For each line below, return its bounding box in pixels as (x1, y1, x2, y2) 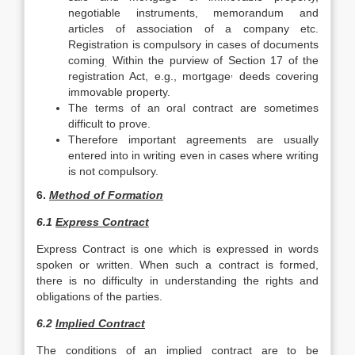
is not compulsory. (68, 165, 158, 177)
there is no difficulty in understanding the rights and (36, 274, 319, 287)
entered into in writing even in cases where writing (68, 149, 319, 162)
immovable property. (68, 86, 170, 98)
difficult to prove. (68, 117, 151, 130)
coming (68, 54, 105, 67)
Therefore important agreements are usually (68, 133, 319, 146)
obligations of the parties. (36, 290, 162, 303)
